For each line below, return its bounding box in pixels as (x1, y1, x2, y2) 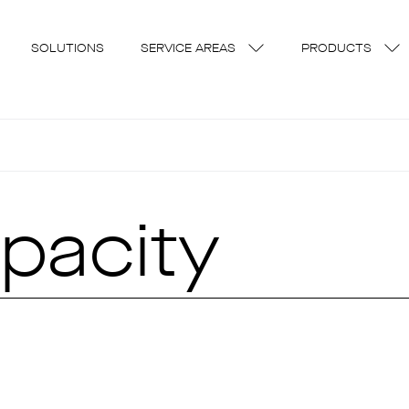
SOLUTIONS (31, 43, 104, 55)
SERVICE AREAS (141, 43, 236, 55)
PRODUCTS (301, 43, 372, 55)
